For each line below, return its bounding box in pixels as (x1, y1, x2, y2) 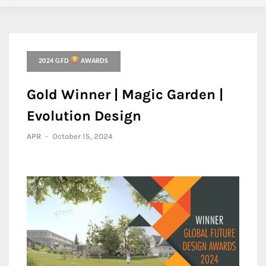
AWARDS (78, 58, 109, 65)
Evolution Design (27, 107, 141, 124)
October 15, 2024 (52, 132, 113, 141)
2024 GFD (39, 58, 71, 65)
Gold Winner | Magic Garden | (27, 86, 223, 103)
